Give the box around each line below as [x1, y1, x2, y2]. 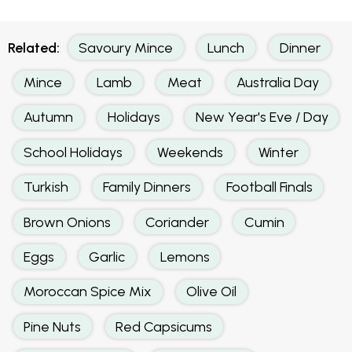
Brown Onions [24, 213, 112, 230]
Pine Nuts [24, 317, 82, 335]
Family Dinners [103, 178, 192, 196]
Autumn [24, 108, 74, 126]
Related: [8, 38, 60, 56]
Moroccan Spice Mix [24, 283, 152, 300]
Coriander [145, 213, 210, 230]
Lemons [159, 247, 210, 265]
